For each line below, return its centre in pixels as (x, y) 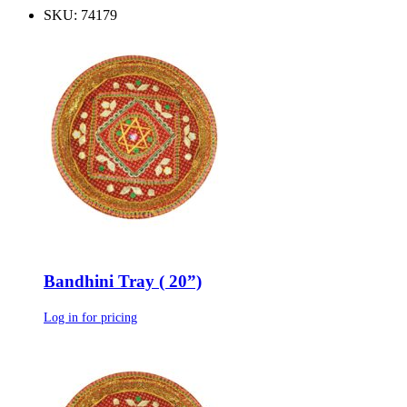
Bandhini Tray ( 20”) (123, 281)
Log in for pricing (90, 317)
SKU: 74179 (80, 15)
